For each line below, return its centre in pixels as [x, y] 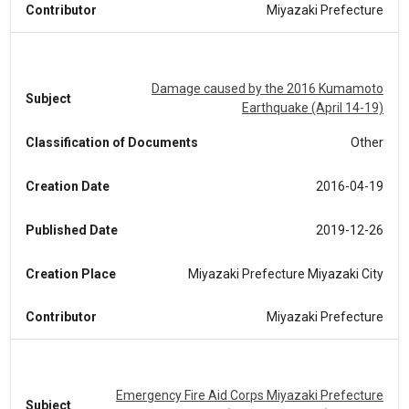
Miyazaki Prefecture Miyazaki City [286, 273]
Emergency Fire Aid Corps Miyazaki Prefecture [250, 395]
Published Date [72, 230]
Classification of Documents [112, 142]
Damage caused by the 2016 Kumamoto [267, 89]
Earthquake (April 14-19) [313, 108]
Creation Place [71, 273]
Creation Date [68, 186]
